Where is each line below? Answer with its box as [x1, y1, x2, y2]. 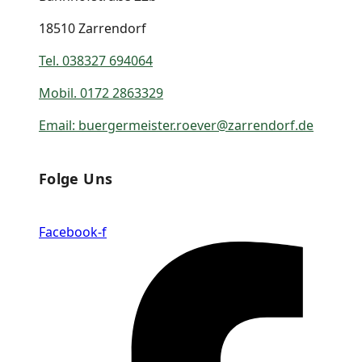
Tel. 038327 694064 [39, 51, 153, 69]
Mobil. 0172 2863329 [39, 83, 163, 102]
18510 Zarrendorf [39, 19, 146, 37]
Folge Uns [39, 168, 113, 188]
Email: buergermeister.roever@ [39, 116, 228, 134]
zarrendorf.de [228, 116, 314, 134]
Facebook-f [39, 222, 107, 241]
